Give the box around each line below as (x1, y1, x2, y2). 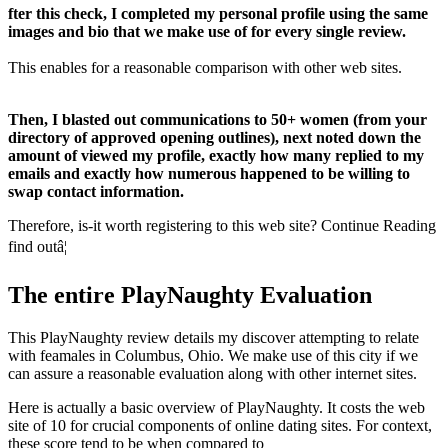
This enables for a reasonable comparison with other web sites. (8, 59, 402, 77)
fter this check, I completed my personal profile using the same (8, 5, 428, 23)
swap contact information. (8, 183, 184, 201)
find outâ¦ (8, 238, 67, 256)
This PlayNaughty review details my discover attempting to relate (8, 328, 419, 346)
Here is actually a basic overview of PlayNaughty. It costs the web (8, 398, 425, 416)
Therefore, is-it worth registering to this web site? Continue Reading (8, 217, 436, 235)
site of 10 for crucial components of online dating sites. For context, (8, 416, 432, 434)
